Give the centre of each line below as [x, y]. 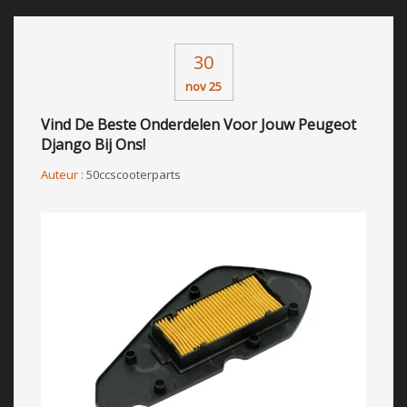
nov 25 [203, 86]
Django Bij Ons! [93, 144]
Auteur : [64, 174]
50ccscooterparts [134, 174]
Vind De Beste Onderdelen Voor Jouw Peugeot [199, 124]
